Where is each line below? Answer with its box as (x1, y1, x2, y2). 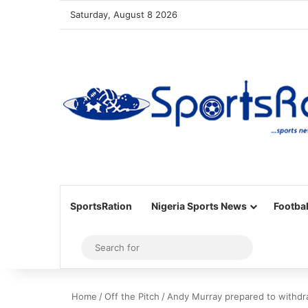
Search (244, 241, 280, 254)
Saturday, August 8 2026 (70, 9, 177, 20)
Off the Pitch (104, 291, 159, 302)
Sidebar (76, 241, 116, 254)
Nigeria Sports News (151, 200, 247, 212)
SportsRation (70, 200, 132, 212)
